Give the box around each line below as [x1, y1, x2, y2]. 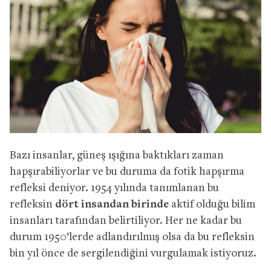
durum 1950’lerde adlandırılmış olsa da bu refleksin [10, 231, 255, 243]
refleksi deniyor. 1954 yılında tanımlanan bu [10, 182, 219, 194]
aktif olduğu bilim [171, 198, 255, 211]
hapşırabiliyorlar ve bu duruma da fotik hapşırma [10, 166, 244, 178]
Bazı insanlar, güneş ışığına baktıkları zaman [10, 149, 224, 162]
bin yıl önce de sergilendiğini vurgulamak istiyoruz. [10, 247, 256, 260]
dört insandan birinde [55, 198, 171, 211]
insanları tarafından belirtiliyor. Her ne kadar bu [10, 215, 242, 227]
